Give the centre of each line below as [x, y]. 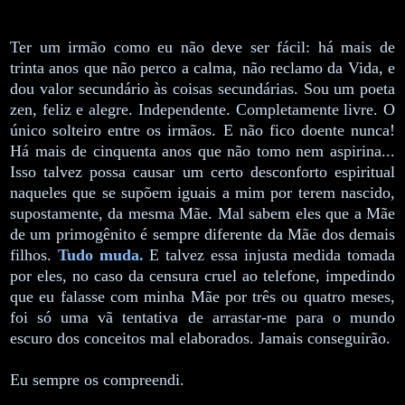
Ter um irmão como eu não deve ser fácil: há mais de [202, 47]
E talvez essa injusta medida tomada [269, 254]
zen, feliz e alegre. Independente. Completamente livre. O [202, 109]
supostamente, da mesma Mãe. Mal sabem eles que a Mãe [202, 213]
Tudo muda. [100, 254]
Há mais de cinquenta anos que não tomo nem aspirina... [202, 151]
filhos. [34, 254]
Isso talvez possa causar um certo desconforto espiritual [202, 171]
